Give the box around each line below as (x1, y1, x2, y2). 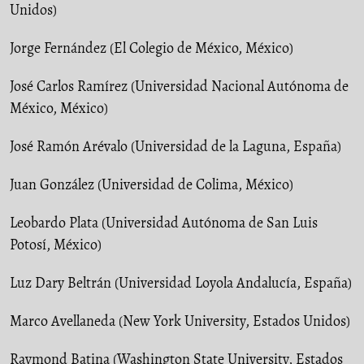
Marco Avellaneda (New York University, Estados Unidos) (10, 310, 350, 331)
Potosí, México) (10, 234, 102, 254)
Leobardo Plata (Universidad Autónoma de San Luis (10, 212, 318, 232)
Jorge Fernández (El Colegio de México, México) (10, 37, 293, 58)
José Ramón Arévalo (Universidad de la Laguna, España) (10, 136, 341, 156)
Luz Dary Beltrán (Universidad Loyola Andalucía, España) (10, 272, 352, 292)
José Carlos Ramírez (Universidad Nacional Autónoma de (10, 76, 349, 96)
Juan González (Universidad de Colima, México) (10, 174, 293, 194)
